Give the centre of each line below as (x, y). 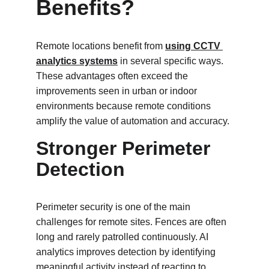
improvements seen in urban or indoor (118, 91)
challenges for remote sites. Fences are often (132, 222)
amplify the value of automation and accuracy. (133, 121)
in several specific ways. (172, 61)
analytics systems (77, 61)
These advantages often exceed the (113, 76)
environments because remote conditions (125, 106)
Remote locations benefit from (101, 46)
